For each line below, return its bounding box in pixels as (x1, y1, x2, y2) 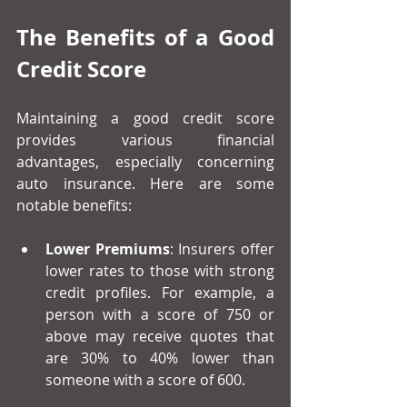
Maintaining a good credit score (16, 108, 274, 129)
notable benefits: (16, 195, 132, 216)
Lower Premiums (45, 239, 170, 260)
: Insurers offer (169, 239, 275, 260)
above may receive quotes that (45, 326, 274, 347)
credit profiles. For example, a (45, 283, 274, 303)
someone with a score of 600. (45, 370, 245, 391)
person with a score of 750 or (45, 304, 274, 325)
